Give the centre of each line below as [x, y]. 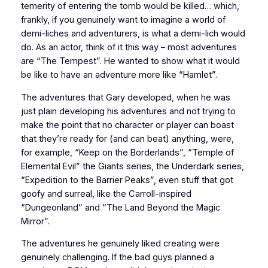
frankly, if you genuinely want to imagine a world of [123, 20]
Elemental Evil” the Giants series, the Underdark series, [132, 166]
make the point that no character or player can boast [127, 125]
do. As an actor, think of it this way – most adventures [129, 47]
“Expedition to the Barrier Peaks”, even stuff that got [127, 180]
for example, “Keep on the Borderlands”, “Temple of [127, 152]
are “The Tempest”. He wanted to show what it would [130, 61]
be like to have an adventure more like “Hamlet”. [119, 75]
